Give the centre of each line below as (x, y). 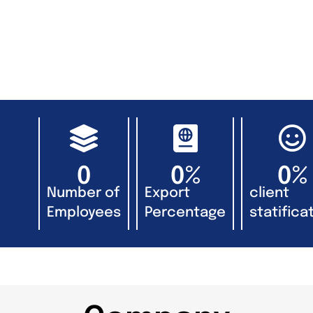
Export (167, 193)
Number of (83, 193)
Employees (84, 212)
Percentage (185, 212)
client (269, 193)
